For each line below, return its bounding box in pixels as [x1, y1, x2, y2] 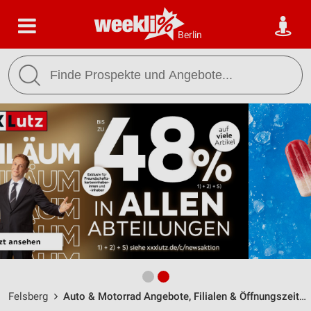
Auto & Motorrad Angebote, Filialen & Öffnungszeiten [63, 290, 299, 303]
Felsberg [8, 290, 48, 303]
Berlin [178, 29, 202, 40]
